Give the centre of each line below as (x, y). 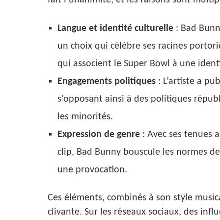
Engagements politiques (107, 81)
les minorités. (85, 117)
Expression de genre (99, 134)
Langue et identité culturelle (115, 28)
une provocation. (92, 170)
